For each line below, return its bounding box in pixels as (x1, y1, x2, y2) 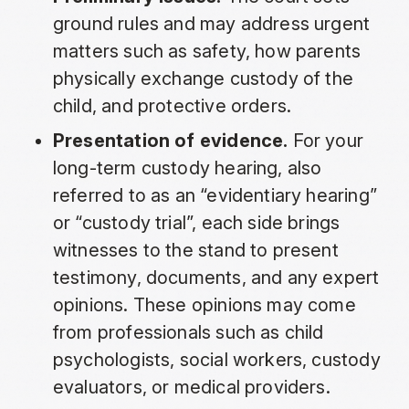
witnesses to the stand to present (52, 239, 339, 262)
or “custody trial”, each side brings (52, 212, 341, 235)
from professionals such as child (52, 321, 324, 344)
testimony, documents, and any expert (52, 267, 380, 289)
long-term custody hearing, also (52, 157, 322, 180)
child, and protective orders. (52, 95, 292, 118)
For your (288, 130, 364, 152)
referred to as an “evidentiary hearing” (52, 184, 377, 207)
